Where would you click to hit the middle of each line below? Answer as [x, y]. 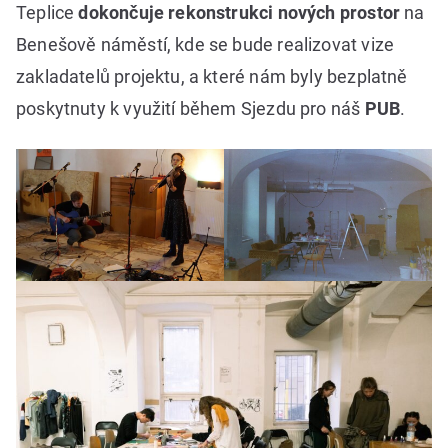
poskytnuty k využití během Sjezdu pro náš [190, 109]
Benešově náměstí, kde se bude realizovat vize [205, 45]
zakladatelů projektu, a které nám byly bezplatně [212, 77]
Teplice [47, 13]
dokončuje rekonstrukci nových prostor [241, 13]
